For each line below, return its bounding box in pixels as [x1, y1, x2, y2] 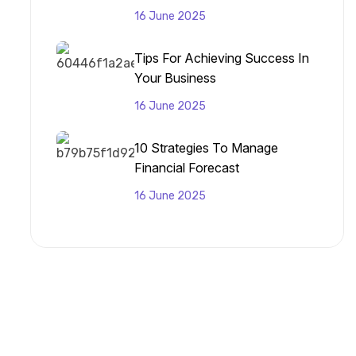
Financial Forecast [134, 159, 239, 176]
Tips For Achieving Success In [134, 49, 309, 66]
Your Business [134, 69, 216, 86]
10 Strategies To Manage [134, 139, 278, 156]
